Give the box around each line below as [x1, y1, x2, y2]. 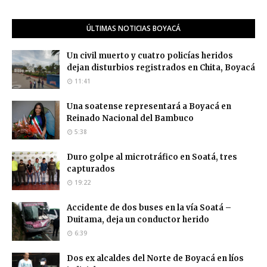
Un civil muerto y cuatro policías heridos [67, 51, 233, 61]
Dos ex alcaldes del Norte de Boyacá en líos [67, 253, 244, 264]
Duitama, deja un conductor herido [67, 215, 209, 225]
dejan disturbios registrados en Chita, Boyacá [67, 63, 255, 73]
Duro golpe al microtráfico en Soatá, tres [67, 152, 237, 163]
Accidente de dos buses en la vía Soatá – [67, 203, 231, 213]
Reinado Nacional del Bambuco [67, 113, 194, 124]
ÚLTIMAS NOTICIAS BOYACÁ [86, 23, 181, 34]
